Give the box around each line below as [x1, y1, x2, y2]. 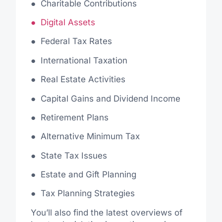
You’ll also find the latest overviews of [30, 207, 182, 218]
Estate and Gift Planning [40, 169, 136, 180]
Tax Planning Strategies [40, 188, 135, 199]
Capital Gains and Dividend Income [40, 93, 180, 104]
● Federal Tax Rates [30, 36, 112, 47]
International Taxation [40, 55, 127, 65]
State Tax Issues [40, 150, 107, 161]
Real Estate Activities [40, 74, 125, 85]
